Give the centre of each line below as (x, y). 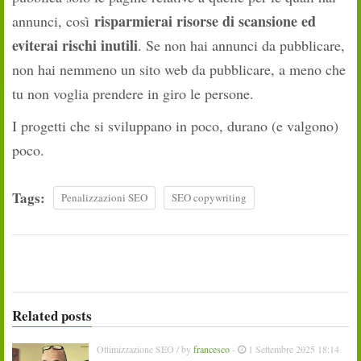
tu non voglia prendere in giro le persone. (133, 94)
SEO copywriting (209, 198)
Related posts (52, 316)
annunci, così (53, 21)
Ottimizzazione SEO (135, 349)
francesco (212, 349)
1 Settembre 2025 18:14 (293, 349)
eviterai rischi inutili (75, 46)
